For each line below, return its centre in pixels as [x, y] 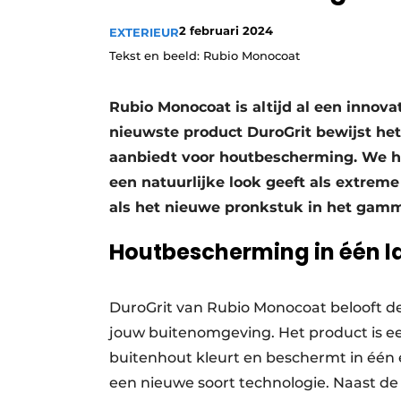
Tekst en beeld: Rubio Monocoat [205, 55]
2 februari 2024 [226, 30]
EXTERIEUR [144, 32]
